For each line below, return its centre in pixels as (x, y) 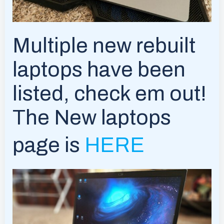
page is (48, 145)
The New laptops (92, 117)
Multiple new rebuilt (104, 45)
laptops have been (99, 69)
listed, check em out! (109, 93)
